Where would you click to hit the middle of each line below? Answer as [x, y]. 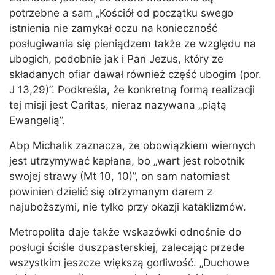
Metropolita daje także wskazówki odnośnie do [125, 232]
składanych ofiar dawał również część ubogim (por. [135, 75]
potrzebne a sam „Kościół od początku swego [121, 13]
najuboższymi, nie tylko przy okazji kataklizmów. [128, 207]
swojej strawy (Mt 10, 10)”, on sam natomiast [119, 176]
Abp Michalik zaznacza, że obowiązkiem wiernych [132, 146]
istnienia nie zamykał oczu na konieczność [113, 29]
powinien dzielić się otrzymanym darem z [111, 192]
